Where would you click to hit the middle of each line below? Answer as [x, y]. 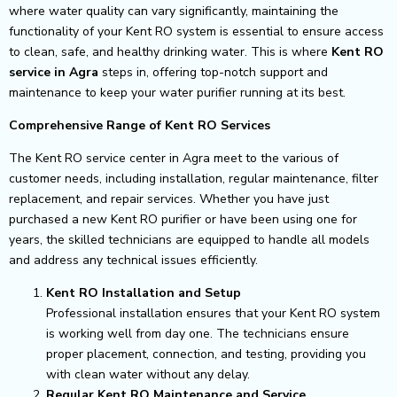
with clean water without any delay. [148, 374]
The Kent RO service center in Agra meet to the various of [174, 158]
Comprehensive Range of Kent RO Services [140, 125]
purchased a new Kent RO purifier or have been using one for [183, 219]
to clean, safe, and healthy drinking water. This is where [170, 51]
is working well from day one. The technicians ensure [198, 333]
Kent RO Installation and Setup [144, 292]
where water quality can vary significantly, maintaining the [174, 11]
